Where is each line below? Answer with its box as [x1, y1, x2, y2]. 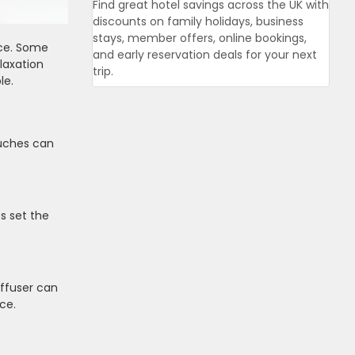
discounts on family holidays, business [93, 13, 303, 29]
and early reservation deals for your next [93, 47, 317, 63]
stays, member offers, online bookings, [93, 30, 307, 46]
